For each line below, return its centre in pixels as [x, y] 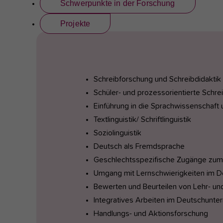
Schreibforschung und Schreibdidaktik [157, 79]
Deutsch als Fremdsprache [139, 146]
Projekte [75, 24]
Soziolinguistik [117, 133]
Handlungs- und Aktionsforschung [151, 214]
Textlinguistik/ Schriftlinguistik [142, 119]
